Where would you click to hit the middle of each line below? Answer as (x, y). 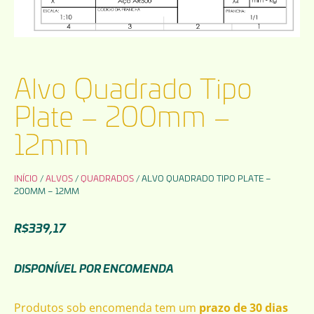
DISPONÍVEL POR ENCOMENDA (94, 268)
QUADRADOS (107, 178)
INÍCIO (26, 178)
